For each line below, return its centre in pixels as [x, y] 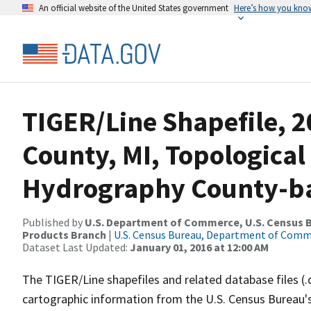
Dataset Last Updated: [76, 247]
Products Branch [64, 235]
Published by [53, 222]
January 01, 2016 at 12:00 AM [199, 247]
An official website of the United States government [134, 8]
